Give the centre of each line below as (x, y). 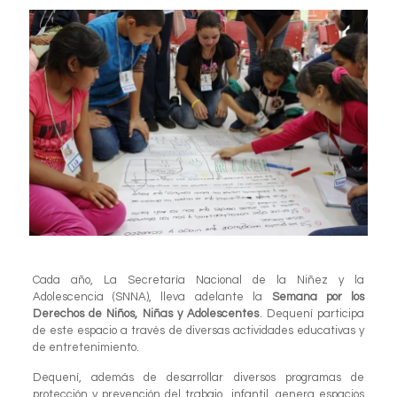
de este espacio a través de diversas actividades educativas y (198, 330)
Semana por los (318, 296)
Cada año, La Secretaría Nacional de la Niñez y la (198, 280)
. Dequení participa (312, 313)
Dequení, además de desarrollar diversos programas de (198, 377)
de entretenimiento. (86, 347)
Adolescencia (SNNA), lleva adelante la (152, 296)
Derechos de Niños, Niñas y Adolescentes (146, 313)
